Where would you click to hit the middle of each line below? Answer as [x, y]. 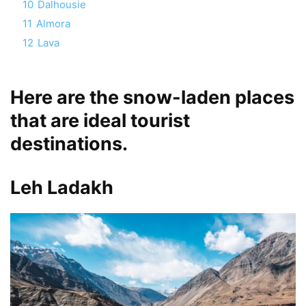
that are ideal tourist [100, 120]
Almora [53, 23]
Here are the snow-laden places [152, 97]
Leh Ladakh [62, 187]
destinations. [69, 143]
